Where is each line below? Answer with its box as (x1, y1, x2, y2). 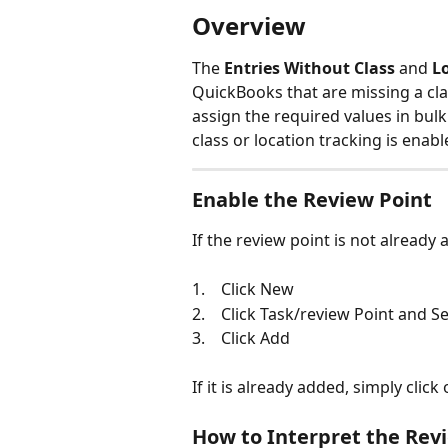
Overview (192, 9, 306, 43)
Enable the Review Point (192, 186, 432, 214)
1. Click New (192, 278, 294, 301)
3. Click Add (192, 327, 290, 350)
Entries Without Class (224, 57, 395, 80)
